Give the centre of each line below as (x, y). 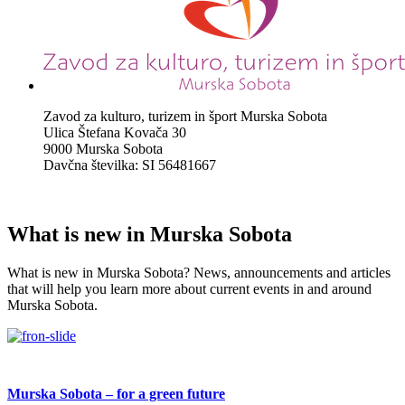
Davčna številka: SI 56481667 (130, 165)
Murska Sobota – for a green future (116, 394)
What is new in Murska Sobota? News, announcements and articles (199, 272)
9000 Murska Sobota (103, 149)
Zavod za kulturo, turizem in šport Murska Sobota (185, 116)
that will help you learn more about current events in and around (189, 288)
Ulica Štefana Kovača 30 (115, 132)
